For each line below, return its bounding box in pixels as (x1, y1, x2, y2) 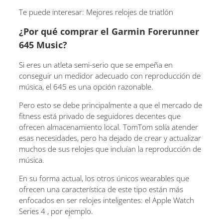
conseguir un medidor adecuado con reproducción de (19, 70, 201, 81)
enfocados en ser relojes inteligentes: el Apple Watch (19, 195, 194, 205)
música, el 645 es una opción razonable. (19, 81, 153, 92)
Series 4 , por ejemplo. (19, 206, 93, 216)
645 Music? (19, 38, 67, 51)
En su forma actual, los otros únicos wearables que (19, 173, 189, 183)
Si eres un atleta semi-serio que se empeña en (19, 59, 173, 70)
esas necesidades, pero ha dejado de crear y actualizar (19, 132, 201, 143)
